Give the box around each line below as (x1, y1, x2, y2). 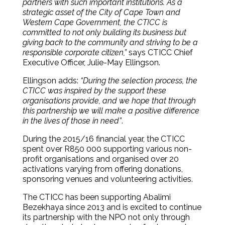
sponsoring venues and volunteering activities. (22, 174, 193, 184)
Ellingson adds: (22, 75, 80, 85)
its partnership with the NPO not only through (22, 212, 190, 222)
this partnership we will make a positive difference (22, 105, 199, 116)
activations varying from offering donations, (22, 164, 183, 174)
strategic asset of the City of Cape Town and (22, 7, 180, 17)
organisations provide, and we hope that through (22, 95, 196, 105)
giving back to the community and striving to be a (22, 37, 198, 47)
